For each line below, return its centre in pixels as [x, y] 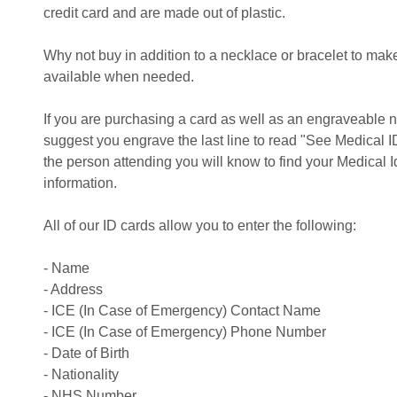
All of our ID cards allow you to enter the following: [200, 226]
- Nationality [81, 374]
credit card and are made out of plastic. [164, 13]
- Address [73, 289]
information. [80, 183]
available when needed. [119, 77]
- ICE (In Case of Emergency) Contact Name [182, 311]
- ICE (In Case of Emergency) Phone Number [185, 332]
